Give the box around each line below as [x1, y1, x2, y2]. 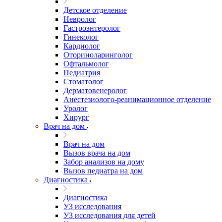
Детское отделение [63, 6, 127, 14]
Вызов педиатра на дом [63, 166, 143, 175]
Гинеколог [63, 33, 99, 41]
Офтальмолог [63, 59, 109, 68]
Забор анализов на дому [63, 158, 144, 166]
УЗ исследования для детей [63, 211, 156, 220]
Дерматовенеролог [63, 86, 127, 95]
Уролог [63, 104, 88, 112]
